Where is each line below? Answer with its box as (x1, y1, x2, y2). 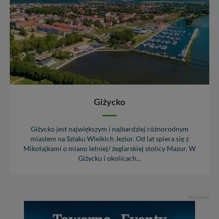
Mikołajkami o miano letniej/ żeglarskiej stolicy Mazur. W (23, 145, 196, 153)
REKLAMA (188, 195, 209, 200)
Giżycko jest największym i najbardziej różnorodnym (30, 125, 189, 133)
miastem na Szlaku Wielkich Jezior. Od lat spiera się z (30, 135, 189, 143)
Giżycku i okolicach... (78, 154, 141, 163)
